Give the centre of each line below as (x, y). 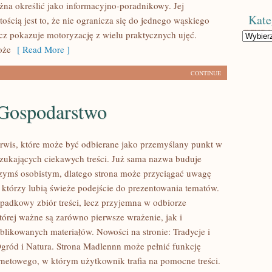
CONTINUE (206, 73)
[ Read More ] (40, 49)
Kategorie (256, 35)
